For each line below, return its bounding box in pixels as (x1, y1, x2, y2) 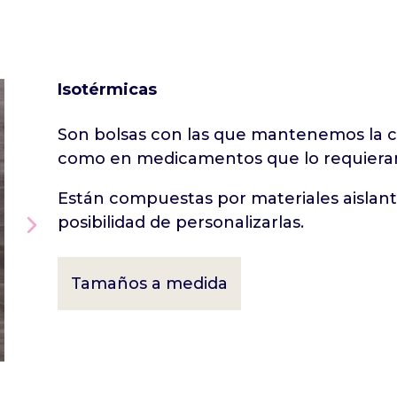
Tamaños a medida (70, 274, 228, 294)
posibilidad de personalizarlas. (57, 213, 304, 233)
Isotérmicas (57, 80, 157, 100)
